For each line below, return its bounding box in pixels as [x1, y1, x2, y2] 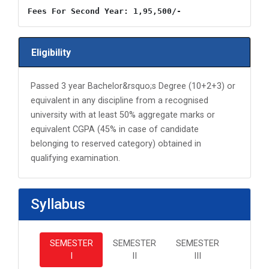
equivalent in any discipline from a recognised [31, 95, 208, 106]
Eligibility [31, 46, 71, 58]
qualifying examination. [31, 153, 120, 163]
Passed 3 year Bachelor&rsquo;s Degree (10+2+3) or [31, 81, 235, 91]
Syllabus [31, 196, 85, 213]
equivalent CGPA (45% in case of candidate [31, 124, 199, 134]
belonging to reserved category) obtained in [31, 139, 201, 149]
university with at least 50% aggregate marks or [31, 110, 215, 120]
